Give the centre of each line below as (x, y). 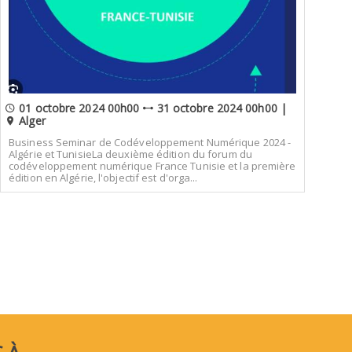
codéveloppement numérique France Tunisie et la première (152, 165)
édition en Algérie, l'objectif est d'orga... (103, 177)
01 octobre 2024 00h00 (79, 108)
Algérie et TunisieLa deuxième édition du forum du (130, 154)
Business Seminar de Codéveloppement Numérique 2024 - (150, 142)
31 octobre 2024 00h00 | (220, 108)
